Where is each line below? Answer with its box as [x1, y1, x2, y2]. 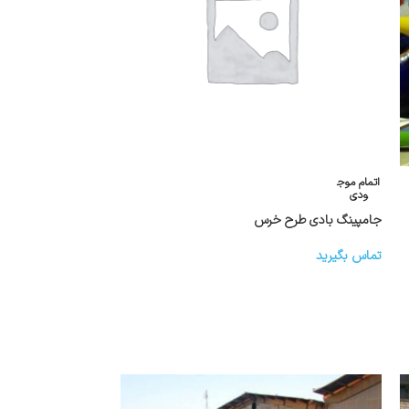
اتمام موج [337, 173, 380, 191]
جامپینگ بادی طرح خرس [253, 210, 382, 230]
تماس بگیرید [315, 246, 382, 266]
